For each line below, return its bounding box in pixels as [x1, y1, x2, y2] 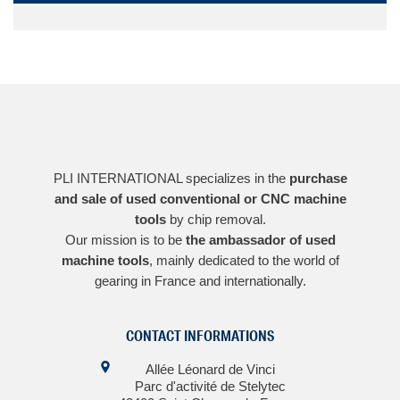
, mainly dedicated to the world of [148, 252, 339, 268]
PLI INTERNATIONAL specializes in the [53, 170, 289, 186]
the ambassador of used [185, 231, 336, 247]
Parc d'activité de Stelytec [134, 379, 286, 395]
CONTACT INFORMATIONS [126, 326, 274, 346]
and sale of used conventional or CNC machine [54, 190, 346, 206]
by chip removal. [165, 211, 266, 227]
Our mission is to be [64, 231, 186, 247]
